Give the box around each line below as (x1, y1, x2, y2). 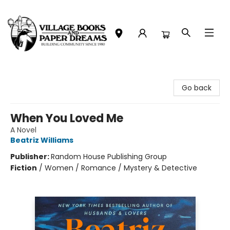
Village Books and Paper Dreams (8, 71, 122, 82)
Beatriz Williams (10, 135, 73, 145)
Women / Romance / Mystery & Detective (45, 163, 197, 173)
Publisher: (10, 151, 51, 162)
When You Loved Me (10, 110, 123, 126)
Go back (182, 83, 212, 93)
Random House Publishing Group (51, 151, 167, 162)
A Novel (10, 125, 36, 135)
